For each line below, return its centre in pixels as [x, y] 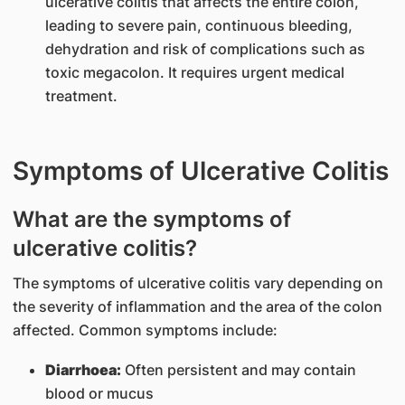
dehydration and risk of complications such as [205, 49]
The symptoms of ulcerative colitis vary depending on [198, 283]
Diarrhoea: [83, 370]
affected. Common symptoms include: [145, 330]
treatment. [81, 96]
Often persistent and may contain [238, 370]
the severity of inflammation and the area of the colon [197, 306]
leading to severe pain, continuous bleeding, [198, 25]
